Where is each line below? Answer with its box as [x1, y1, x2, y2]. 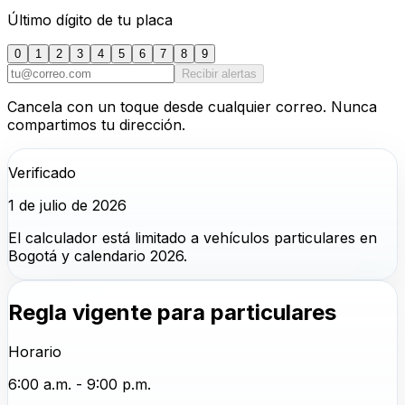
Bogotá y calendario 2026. [8, 246, 187, 265]
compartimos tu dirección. [7, 115, 185, 134]
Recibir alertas [182, 66, 257, 80]
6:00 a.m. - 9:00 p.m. [8, 375, 151, 394]
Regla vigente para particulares [8, 298, 336, 325]
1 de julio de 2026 [8, 195, 127, 214]
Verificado [8, 163, 76, 182]
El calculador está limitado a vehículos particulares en [8, 228, 377, 247]
